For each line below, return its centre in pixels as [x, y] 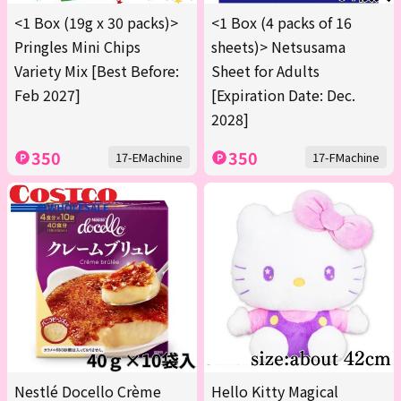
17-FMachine [346, 158]
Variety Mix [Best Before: [97, 71]
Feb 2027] [47, 95]
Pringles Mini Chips [77, 47]
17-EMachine [149, 158]
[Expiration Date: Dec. [283, 95]
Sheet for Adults [265, 71]
